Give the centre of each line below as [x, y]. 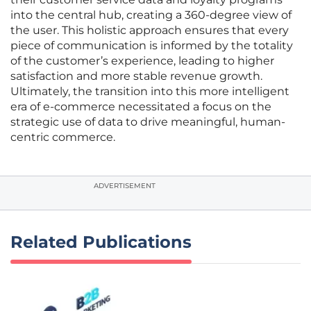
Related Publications [101, 242]
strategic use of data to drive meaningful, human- [148, 122]
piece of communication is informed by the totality [152, 46]
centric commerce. [63, 137]
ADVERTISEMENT [125, 186]
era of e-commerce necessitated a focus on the [141, 107]
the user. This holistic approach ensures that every [150, 31]
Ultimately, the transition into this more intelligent [150, 92]
